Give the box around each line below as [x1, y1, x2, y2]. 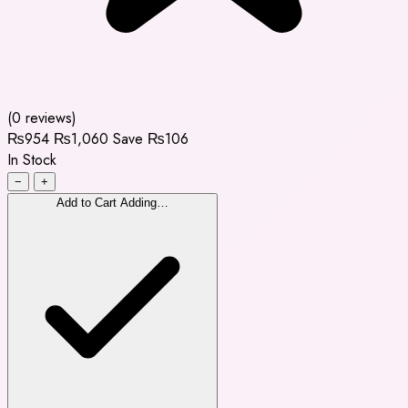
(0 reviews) [7, 107, 76, 128]
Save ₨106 [113, 127, 189, 149]
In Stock [7, 148, 56, 170]
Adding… [120, 195, 168, 209]
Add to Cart [56, 195, 117, 209]
